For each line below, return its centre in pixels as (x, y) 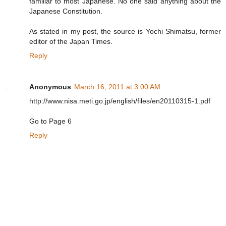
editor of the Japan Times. (71, 41)
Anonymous (50, 87)
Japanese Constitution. (66, 11)
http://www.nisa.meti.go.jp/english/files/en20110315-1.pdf (120, 101)
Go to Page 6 (50, 121)
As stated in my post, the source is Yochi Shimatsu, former (125, 31)
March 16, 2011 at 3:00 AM (117, 87)
